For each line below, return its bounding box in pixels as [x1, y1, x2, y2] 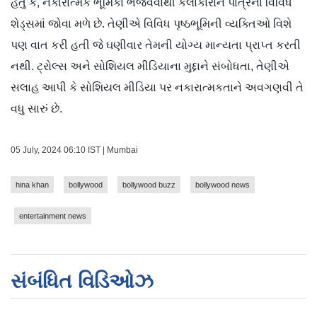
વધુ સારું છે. [11, 103, 62, 115]
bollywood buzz [122, 180, 175, 189]
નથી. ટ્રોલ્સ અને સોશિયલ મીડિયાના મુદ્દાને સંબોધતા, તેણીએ [11, 60, 289, 72]
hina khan [16, 180, 49, 189]
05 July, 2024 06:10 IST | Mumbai [11, 145, 138, 155]
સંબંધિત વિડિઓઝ [11, 270, 154, 292]
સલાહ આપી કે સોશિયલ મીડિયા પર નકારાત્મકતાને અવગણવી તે [11, 81, 304, 93]
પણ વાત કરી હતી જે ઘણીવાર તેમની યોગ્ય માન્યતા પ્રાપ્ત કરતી [11, 39, 301, 51]
